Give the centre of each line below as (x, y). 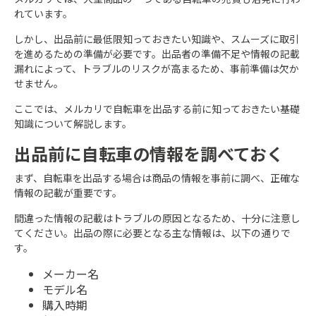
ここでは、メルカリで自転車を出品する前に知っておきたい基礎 (157, 108)
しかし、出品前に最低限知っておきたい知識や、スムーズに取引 (157, 38)
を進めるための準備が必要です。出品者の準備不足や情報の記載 (157, 53)
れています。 (43, 13)
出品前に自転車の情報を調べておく (149, 153)
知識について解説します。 (73, 123)
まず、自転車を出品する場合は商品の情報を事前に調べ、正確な (157, 177)
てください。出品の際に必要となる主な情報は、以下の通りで (152, 232)
